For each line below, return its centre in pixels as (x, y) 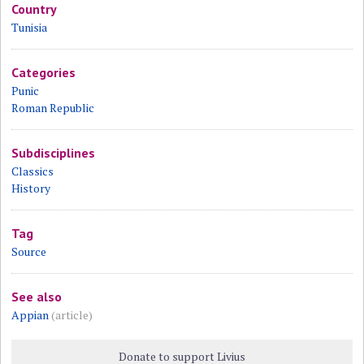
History (31, 188)
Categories (44, 72)
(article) (72, 315)
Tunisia (30, 27)
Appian (30, 315)
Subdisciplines (54, 153)
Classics (33, 171)
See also (37, 297)
